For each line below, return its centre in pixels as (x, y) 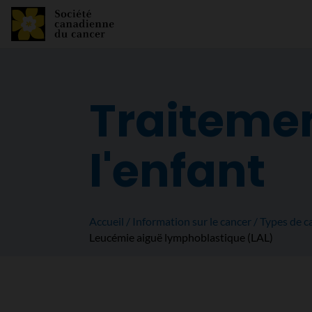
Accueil (107, 221)
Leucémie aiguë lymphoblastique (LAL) (181, 237)
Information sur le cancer (192, 221)
